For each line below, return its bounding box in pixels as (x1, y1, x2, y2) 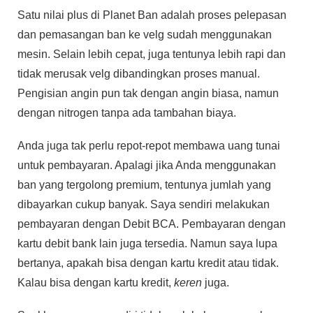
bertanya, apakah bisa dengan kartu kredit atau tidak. (17, 257, 279, 270)
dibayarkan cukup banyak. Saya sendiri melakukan (17, 198, 270, 211)
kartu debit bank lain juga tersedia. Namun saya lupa (17, 238, 277, 250)
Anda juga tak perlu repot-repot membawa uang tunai (17, 140, 280, 152)
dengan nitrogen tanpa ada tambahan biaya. (17, 106, 236, 119)
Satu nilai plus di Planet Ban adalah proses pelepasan (17, 8, 286, 21)
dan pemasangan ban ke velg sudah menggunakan (17, 28, 272, 41)
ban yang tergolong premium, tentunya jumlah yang (17, 179, 271, 191)
